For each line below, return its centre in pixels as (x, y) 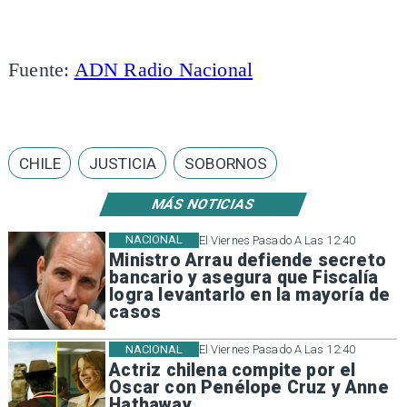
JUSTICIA (122, 163)
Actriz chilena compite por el (233, 370)
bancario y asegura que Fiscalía (243, 278)
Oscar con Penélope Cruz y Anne (249, 387)
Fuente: (41, 69)
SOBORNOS (225, 163)
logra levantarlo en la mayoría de (250, 295)
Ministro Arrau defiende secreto (248, 261)
